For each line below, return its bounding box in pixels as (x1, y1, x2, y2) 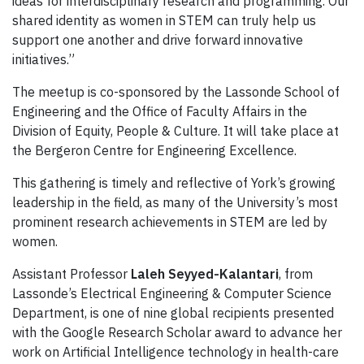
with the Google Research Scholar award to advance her (12, 323, 342, 340)
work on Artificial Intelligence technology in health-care (12, 343, 339, 360)
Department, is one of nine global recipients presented (12, 304, 334, 321)
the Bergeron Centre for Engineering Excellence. (12, 141, 297, 158)
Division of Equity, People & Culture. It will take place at (12, 122, 339, 139)
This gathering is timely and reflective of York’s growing (12, 174, 336, 191)
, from (279, 265, 313, 282)
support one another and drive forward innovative (12, 31, 303, 48)
